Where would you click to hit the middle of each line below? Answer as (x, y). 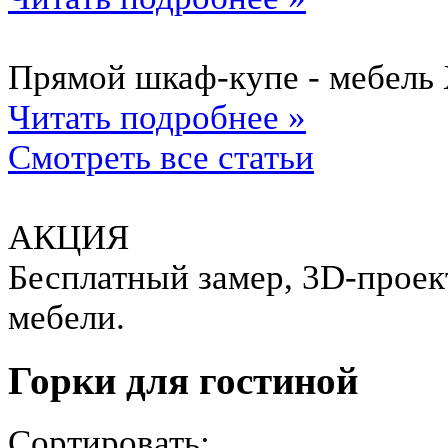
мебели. (66, 317)
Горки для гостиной (183, 380)
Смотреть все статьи (161, 157)
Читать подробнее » (157, 117)
